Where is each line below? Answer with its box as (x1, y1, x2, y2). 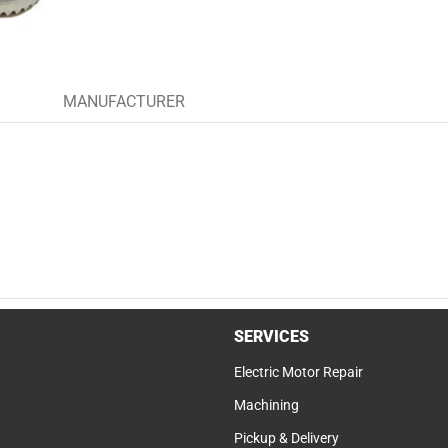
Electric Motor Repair (234, 363, 363, 380)
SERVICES (234, 327, 309, 346)
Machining (234, 396, 299, 413)
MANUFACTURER (63, 92, 185, 111)
